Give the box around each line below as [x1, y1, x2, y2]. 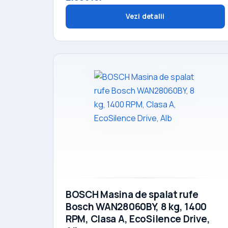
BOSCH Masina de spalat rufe [66, 187, 198, 201]
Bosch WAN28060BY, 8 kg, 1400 [66, 199, 207, 213]
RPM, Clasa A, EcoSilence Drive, [66, 212, 210, 225]
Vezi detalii [126, 11, 165, 21]
